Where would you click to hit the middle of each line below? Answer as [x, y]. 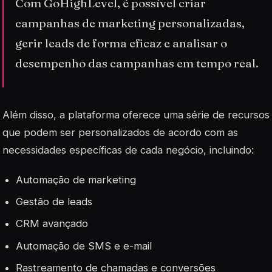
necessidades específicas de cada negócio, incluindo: [128, 150]
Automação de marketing [76, 179]
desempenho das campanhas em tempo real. [137, 63]
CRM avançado [52, 224]
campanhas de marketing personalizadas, [130, 23]
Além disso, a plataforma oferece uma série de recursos [136, 114]
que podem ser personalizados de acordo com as [120, 132]
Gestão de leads [54, 202]
